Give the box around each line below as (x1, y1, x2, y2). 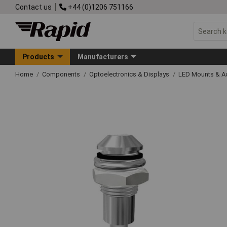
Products (22, 52, 55, 61)
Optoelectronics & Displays (89, 70, 171, 78)
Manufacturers (77, 52, 128, 61)
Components (42, 70, 82, 78)
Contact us (15, 3, 52, 11)
